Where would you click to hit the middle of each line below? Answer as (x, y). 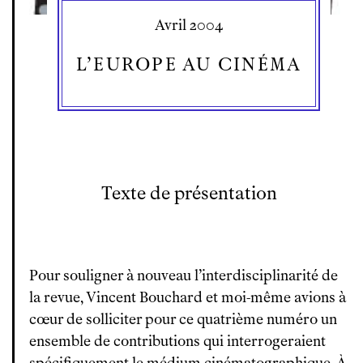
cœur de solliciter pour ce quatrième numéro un (183, 319)
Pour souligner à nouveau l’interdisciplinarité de (184, 275)
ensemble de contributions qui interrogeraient (177, 341)
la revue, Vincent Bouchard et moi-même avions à (188, 297)
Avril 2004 (189, 25)
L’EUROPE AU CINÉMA (189, 64)
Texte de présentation (189, 193)
